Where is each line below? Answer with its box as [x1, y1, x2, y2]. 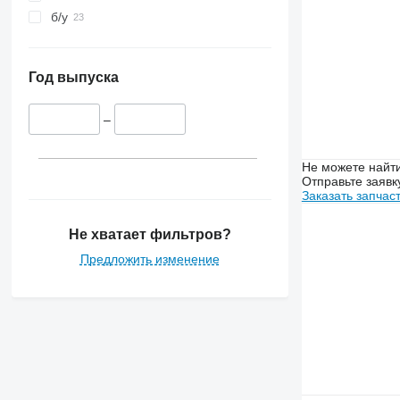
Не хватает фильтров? [68, 226, 231, 242]
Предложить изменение [79, 251, 220, 266]
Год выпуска [28, 70, 119, 86]
